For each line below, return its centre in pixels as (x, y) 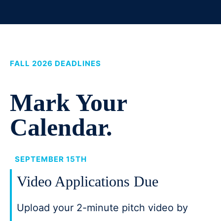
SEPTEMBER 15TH (51, 159)
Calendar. (61, 127)
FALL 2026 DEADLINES (55, 63)
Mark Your (68, 103)
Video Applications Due (88, 181)
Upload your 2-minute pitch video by (102, 208)
